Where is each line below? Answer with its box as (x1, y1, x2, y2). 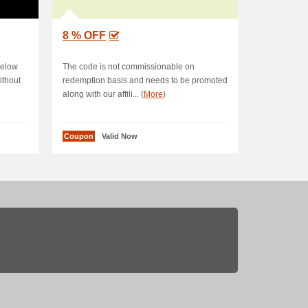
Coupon (64, 132, 93, 140)
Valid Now (102, 132, 137, 140)
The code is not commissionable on (63, 62, 195, 71)
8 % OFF (63, 30, 106, 41)
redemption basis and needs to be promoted (63, 76, 228, 85)
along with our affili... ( (63, 89, 144, 99)
